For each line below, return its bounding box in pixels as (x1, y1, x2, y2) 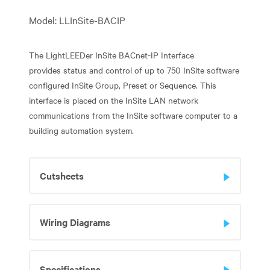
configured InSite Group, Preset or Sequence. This (29, 78, 216, 91)
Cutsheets (40, 168, 84, 182)
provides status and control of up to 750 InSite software (29, 63, 239, 76)
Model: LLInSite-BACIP (29, 13, 125, 27)
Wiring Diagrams (40, 215, 110, 228)
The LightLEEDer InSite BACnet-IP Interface (29, 48, 194, 61)
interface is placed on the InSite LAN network (29, 93, 198, 106)
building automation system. (29, 124, 136, 136)
